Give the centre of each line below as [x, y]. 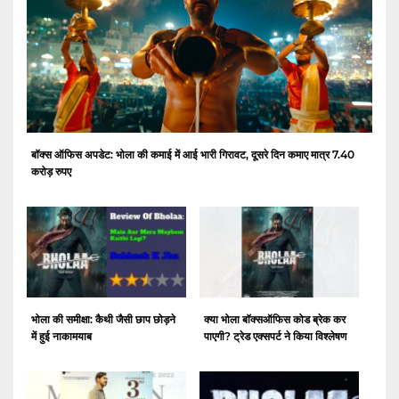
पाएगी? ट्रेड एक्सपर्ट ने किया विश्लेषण [275, 336]
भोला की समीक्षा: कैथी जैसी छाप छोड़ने [103, 319]
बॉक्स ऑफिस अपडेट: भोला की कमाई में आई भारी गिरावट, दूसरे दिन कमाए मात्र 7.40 [193, 154]
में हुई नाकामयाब [61, 336]
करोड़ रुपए [51, 171]
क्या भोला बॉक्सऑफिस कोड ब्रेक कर [275, 319]
